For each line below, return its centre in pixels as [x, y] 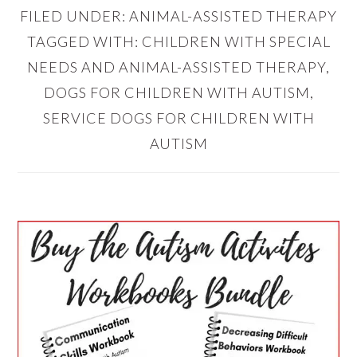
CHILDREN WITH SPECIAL [236, 42]
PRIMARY [78, 225]
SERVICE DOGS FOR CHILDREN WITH [178, 118]
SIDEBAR [74, 266]
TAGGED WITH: [84, 42]
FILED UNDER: [75, 16]
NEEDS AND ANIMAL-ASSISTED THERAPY [177, 67]
